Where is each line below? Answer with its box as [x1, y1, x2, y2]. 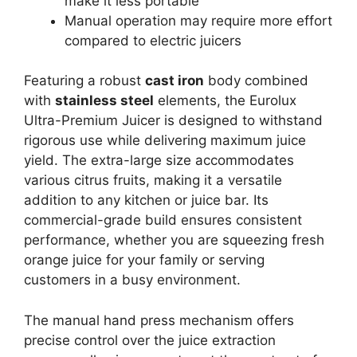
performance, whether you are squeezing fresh [24, 232, 324, 249]
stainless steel [55, 92, 154, 109]
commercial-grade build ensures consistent [24, 212, 302, 229]
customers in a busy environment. [24, 272, 241, 288]
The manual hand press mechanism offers [24, 312, 294, 328]
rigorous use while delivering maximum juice [24, 132, 306, 149]
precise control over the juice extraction [24, 331, 276, 348]
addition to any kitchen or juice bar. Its [24, 192, 269, 209]
